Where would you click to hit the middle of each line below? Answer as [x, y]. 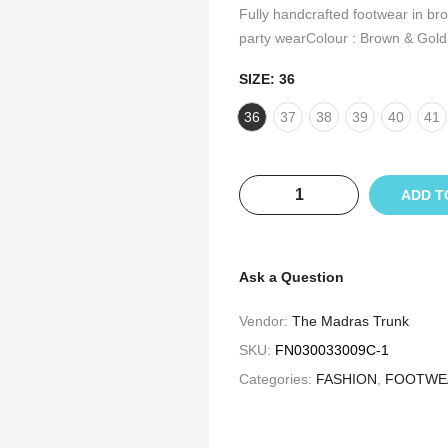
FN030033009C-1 [332, 350]
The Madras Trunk [350, 321]
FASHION [346, 379]
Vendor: [265, 321]
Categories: [277, 379]
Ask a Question [291, 277]
